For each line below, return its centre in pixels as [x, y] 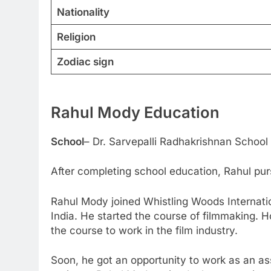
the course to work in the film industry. [144, 230]
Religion [76, 37]
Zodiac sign [85, 61]
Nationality [83, 12]
